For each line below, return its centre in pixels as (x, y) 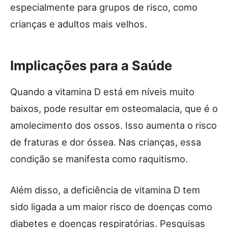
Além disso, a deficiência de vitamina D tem (105, 190)
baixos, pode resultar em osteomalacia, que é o (114, 108)
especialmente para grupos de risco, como (104, 7)
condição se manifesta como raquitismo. (99, 159)
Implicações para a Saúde (91, 65)
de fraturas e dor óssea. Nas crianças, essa (106, 142)
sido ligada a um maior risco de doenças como (111, 206)
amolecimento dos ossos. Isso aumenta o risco (113, 125)
